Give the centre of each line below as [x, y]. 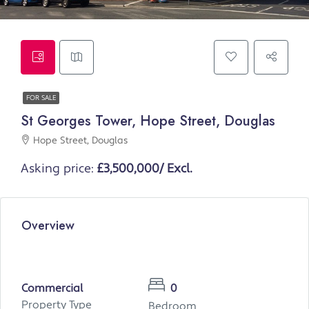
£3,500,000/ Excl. [145, 169]
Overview [48, 226]
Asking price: [59, 169]
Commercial [52, 289]
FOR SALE [41, 98]
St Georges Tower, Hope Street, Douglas [148, 121]
